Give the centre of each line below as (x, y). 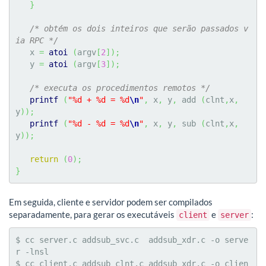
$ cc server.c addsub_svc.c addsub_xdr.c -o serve (132, 240)
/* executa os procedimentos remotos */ (120, 88)
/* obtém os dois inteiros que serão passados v (139, 29)
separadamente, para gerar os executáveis (93, 215)
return (44, 159)
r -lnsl (32, 251)
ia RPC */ (37, 41)
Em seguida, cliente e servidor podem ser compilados (111, 202)
